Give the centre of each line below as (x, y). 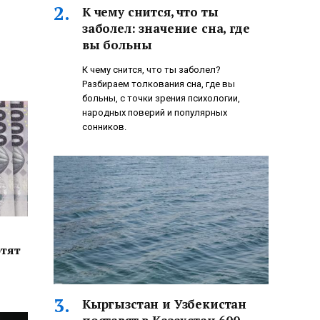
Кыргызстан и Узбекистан (165, 304)
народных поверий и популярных (155, 113)
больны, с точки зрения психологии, (161, 99)
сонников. (104, 127)
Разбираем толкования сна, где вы (159, 84)
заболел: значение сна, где (166, 29)
